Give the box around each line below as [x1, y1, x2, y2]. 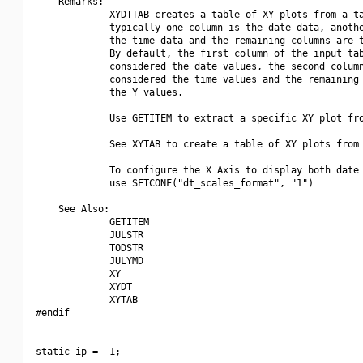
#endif [36, 307, 70, 318]
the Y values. [36, 87, 183, 98]
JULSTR [36, 229, 143, 241]
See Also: [36, 203, 109, 215]
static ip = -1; [36, 346, 121, 357]
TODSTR [36, 242, 143, 254]
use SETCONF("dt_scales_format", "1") [36, 177, 314, 189]
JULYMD [36, 255, 143, 267]
